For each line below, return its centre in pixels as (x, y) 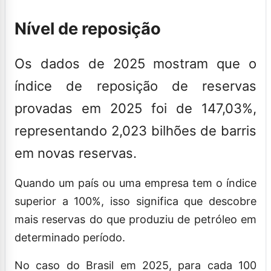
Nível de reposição (88, 28)
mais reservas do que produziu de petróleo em (135, 219)
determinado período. (70, 237)
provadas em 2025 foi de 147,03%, (135, 108)
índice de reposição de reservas (135, 86)
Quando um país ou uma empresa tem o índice (135, 183)
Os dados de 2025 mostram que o (135, 63)
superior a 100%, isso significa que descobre (135, 201)
